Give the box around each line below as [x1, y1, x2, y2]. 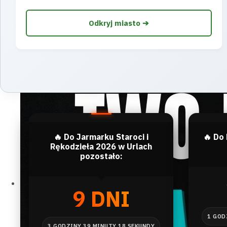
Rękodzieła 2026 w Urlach [50, 141, 152, 152]
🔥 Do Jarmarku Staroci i [54, 132, 148, 142]
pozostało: [80, 151, 123, 161]
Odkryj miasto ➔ [89, 18, 149, 28]
